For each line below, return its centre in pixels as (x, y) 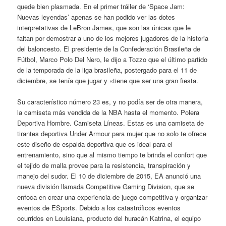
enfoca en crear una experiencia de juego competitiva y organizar (112, 197)
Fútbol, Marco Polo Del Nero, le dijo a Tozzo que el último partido (112, 59)
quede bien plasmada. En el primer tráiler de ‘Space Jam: (101, 6)
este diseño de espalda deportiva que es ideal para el (95, 144)
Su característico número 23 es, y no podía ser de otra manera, (110, 102)
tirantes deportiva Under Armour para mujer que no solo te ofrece (112, 133)
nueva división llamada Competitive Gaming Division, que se (106, 186)
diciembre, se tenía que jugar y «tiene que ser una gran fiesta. (108, 80)
